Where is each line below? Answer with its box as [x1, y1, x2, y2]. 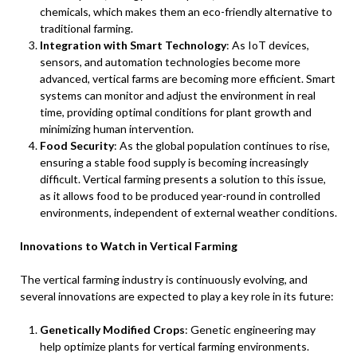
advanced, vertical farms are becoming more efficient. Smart [40, 72, 335, 85]
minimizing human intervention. [40, 122, 194, 135]
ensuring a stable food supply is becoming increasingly [40, 155, 308, 169]
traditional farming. [40, 22, 133, 35]
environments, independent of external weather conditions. [40, 206, 337, 219]
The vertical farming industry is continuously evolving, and [20, 273, 308, 286]
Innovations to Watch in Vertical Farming [20, 239, 237, 253]
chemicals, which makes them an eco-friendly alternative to [40, 5, 332, 18]
